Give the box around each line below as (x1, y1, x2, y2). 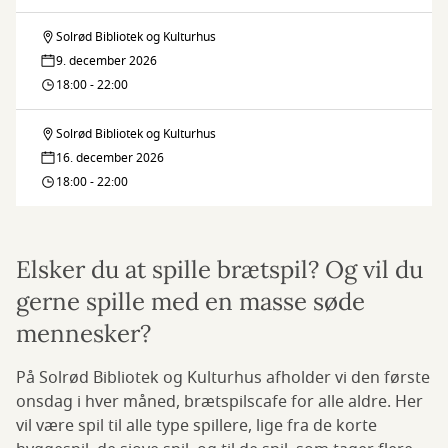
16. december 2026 (56, 149, 164, 168)
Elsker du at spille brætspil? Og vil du (16, 254, 423, 286)
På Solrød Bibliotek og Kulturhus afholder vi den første (16, 366, 430, 391)
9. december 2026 (56, 52, 157, 71)
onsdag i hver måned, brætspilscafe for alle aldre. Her (16, 390, 423, 415)
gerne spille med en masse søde (16, 286, 365, 318)
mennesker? (16, 318, 157, 350)
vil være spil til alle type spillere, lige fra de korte (16, 414, 377, 439)
